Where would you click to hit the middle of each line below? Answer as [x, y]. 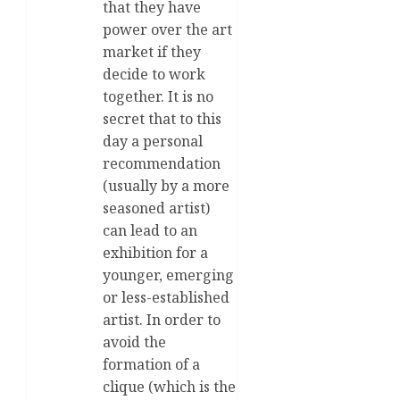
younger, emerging [168, 275]
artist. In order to [162, 319]
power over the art [167, 29]
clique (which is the [169, 386]
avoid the [134, 342]
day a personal [153, 141]
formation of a [151, 364]
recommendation [162, 163]
